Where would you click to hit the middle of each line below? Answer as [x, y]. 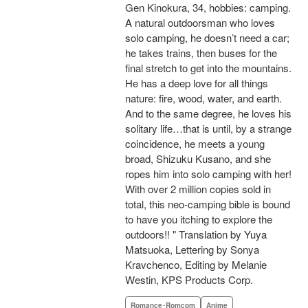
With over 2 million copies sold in [198, 189]
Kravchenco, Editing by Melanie [196, 265]
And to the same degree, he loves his [208, 113]
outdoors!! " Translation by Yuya [196, 234]
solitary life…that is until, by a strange [208, 129]
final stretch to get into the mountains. [208, 68]
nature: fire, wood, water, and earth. [203, 98]
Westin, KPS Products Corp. [189, 280]
